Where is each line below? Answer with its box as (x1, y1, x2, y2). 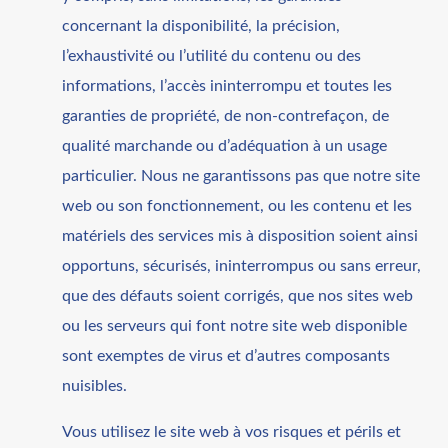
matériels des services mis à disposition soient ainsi (62, 227, 419, 244)
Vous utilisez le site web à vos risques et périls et (62, 423, 402, 440)
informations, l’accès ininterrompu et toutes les (62, 77, 393, 94)
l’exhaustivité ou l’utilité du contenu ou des (62, 47, 362, 64)
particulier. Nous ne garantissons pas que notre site (62, 167, 421, 184)
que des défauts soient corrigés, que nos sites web (62, 287, 414, 304)
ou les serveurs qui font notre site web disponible (62, 317, 408, 334)
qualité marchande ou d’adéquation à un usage (62, 137, 388, 154)
